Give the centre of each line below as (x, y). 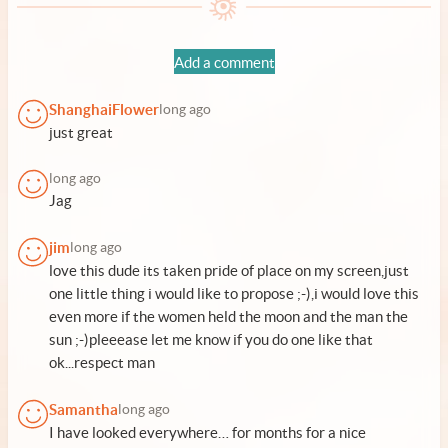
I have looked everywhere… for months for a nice (207, 432)
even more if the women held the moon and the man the (228, 316)
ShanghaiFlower (104, 109)
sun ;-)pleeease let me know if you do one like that (211, 339)
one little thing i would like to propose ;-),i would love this (234, 293)
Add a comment (224, 62)
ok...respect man (102, 362)
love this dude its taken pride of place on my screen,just (229, 270)
